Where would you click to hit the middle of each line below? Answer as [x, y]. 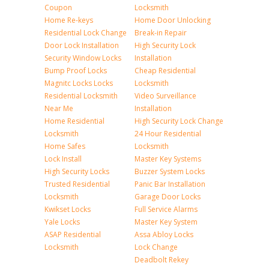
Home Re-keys [69, 20]
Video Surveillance [165, 96]
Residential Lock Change [86, 33]
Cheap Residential [165, 71]
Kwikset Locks [68, 209]
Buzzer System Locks [170, 171]
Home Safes [65, 146]
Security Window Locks [83, 58]
